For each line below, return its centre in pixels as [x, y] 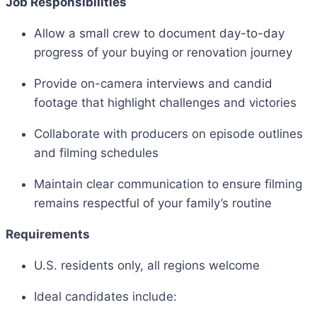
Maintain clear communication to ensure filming [168, 184]
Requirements [48, 234]
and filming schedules [96, 153]
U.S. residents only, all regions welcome [147, 265]
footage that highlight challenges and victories [165, 103]
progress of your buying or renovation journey [163, 52]
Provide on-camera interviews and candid [153, 83]
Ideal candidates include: [105, 296]
